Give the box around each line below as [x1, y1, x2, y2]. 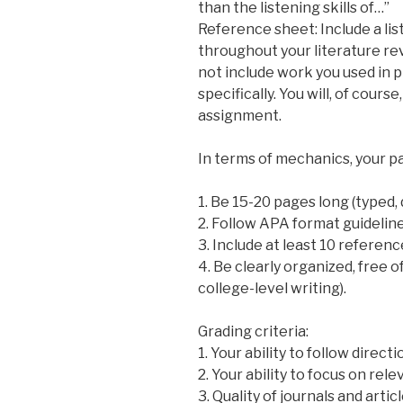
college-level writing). [198, 279, 346, 297]
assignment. [198, 106, 282, 124]
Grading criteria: [198, 322, 309, 340]
